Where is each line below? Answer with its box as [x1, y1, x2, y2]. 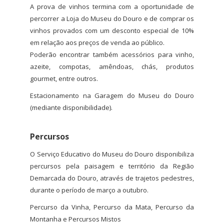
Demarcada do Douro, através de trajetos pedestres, [30, 173, 194, 182]
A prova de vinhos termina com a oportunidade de [30, 2, 194, 11]
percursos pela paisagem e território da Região [30, 161, 194, 170]
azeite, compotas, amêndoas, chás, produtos [30, 62, 194, 71]
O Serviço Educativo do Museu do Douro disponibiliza [30, 149, 194, 158]
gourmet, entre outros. [30, 74, 98, 83]
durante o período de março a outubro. [30, 185, 148, 194]
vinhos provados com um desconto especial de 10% [30, 26, 194, 35]
